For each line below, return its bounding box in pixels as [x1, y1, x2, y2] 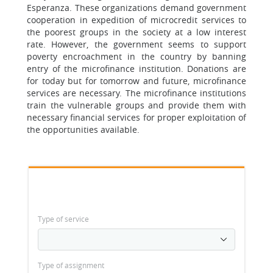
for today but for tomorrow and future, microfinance [27, 75, 246, 87]
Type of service [38, 214, 89, 224]
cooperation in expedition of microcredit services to [27, 14, 246, 26]
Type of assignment [38, 260, 104, 270]
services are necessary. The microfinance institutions [27, 87, 246, 99]
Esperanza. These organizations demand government [27, 2, 246, 13]
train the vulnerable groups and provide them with [27, 99, 246, 111]
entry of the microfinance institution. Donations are [27, 63, 246, 74]
